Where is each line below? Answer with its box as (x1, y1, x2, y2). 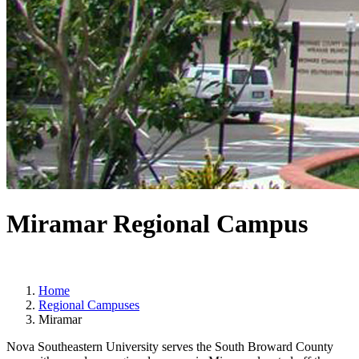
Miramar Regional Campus (6, 209, 308, 239)
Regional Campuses (38, 297, 139, 312)
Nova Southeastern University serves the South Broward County (6, 339, 333, 353)
